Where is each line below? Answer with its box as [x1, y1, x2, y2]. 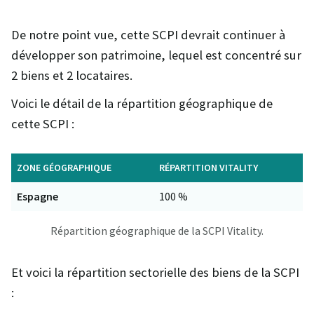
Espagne [17, 189, 58, 203]
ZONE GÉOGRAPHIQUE [17, 161, 111, 174]
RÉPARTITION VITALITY [159, 161, 258, 174]
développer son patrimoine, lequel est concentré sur [11, 47, 301, 64]
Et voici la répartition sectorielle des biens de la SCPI [11, 264, 299, 280]
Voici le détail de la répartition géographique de [11, 95, 273, 112]
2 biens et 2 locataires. [11, 67, 132, 84]
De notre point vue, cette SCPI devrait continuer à [11, 27, 285, 43]
